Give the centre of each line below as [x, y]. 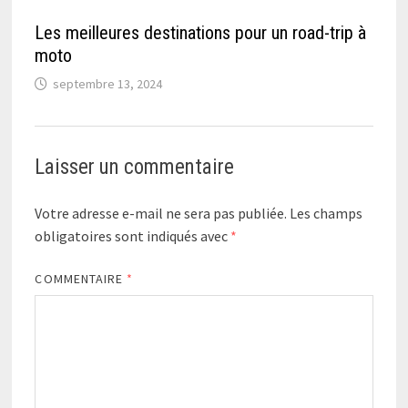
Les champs [326, 213]
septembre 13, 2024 [108, 83]
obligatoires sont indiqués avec [133, 235]
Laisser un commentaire [135, 167]
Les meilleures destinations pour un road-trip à [201, 32]
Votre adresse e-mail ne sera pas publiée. [161, 213]
